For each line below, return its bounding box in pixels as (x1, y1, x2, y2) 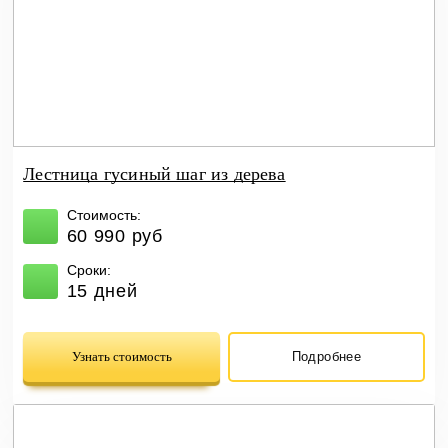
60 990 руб (66, 225, 163, 246)
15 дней (66, 280, 138, 301)
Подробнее (291, 349, 362, 365)
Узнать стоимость (71, 348, 172, 364)
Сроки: (66, 261, 111, 278)
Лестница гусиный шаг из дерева (23, 163, 286, 184)
